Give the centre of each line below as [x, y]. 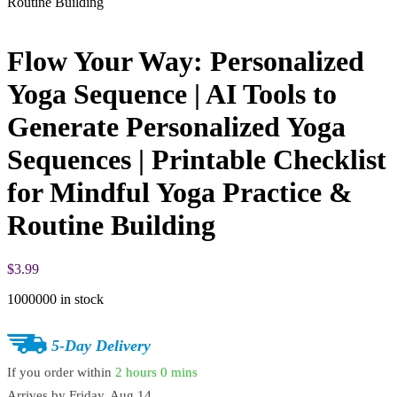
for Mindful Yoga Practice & [180, 193]
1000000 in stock [55, 299]
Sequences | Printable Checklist [197, 160]
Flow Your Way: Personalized [186, 62]
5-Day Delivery [101, 345]
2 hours [136, 373]
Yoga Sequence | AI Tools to [172, 94]
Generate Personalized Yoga [176, 127]
